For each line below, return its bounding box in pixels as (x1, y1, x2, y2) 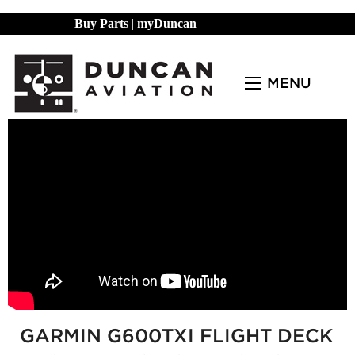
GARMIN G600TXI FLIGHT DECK (20, 323, 333, 347)
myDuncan (137, 17, 197, 30)
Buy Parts (74, 17, 128, 30)
